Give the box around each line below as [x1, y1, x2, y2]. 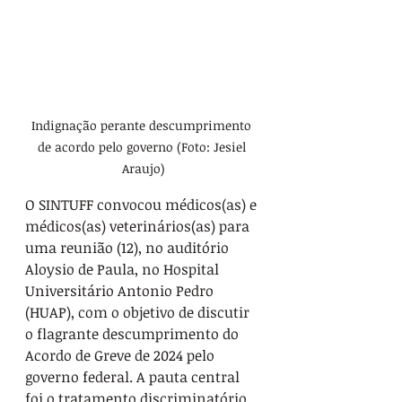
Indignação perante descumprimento [31, 116, 255, 134]
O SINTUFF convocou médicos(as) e [25, 194, 260, 214]
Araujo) [121, 159, 165, 177]
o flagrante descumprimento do [25, 323, 242, 344]
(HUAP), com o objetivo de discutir [25, 301, 253, 322]
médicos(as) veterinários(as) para [25, 215, 253, 236]
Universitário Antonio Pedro [25, 280, 217, 301]
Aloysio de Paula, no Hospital [25, 258, 223, 279]
